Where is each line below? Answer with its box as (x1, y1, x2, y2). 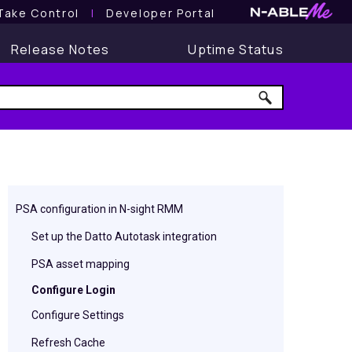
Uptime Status (188, 41, 284, 58)
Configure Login (31, 284, 115, 296)
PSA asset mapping (31, 258, 130, 270)
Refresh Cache (31, 336, 105, 349)
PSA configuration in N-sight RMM (16, 203, 183, 215)
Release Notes (10, 41, 110, 58)
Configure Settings (31, 309, 124, 321)
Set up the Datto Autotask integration (31, 230, 217, 243)
